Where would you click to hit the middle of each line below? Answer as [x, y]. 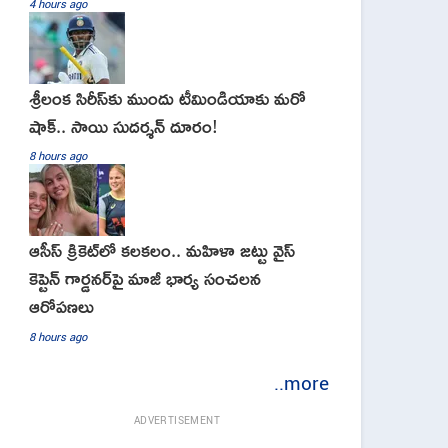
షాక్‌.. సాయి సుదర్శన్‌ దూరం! [123, 125]
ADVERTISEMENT [177, 420]
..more [301, 383]
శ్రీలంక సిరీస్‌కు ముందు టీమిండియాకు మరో [167, 97]
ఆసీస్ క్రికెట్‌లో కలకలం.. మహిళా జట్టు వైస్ [162, 250]
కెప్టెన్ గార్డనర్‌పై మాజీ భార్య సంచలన [145, 278]
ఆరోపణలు [61, 306]
